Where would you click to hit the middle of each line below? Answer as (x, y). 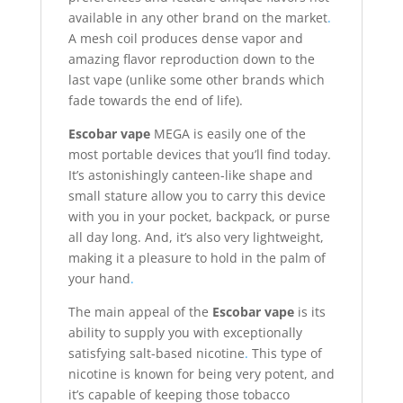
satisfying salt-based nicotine (156, 354)
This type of (285, 354)
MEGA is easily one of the (229, 134)
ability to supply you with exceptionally (185, 333)
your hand (99, 279)
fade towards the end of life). (155, 101)
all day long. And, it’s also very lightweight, (196, 237)
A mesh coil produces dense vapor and (185, 39)
